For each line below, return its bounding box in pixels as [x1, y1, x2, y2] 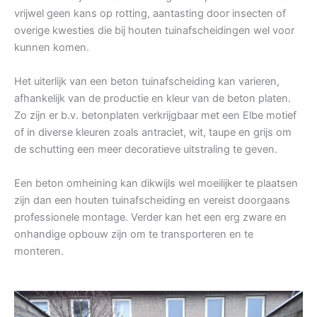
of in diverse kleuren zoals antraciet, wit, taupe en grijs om [14, 126, 292, 139]
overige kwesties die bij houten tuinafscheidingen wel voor [14, 24, 294, 38]
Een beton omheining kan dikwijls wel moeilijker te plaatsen [14, 177, 298, 190]
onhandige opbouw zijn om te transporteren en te [14, 228, 253, 241]
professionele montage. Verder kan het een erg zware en [14, 211, 287, 224]
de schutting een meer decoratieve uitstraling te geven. [14, 143, 277, 156]
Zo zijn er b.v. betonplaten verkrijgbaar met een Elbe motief [14, 109, 296, 122]
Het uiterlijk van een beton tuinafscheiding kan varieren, [14, 75, 279, 88]
